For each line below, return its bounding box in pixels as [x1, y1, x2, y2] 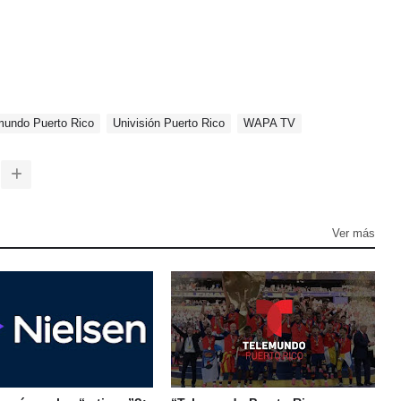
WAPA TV [243, 116, 295, 130]
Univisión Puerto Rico [113, 116, 225, 130]
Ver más [332, 226, 375, 240]
